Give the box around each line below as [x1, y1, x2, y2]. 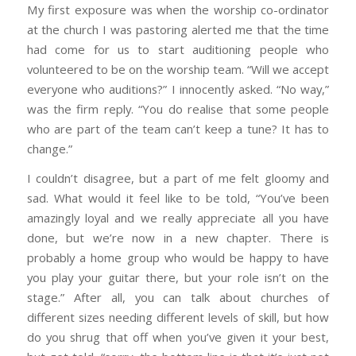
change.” [26, 140, 72, 157]
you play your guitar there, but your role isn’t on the [26, 269, 330, 286]
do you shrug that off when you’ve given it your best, [26, 329, 330, 346]
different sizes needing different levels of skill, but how [26, 309, 330, 326]
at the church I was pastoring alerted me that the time [26, 21, 330, 37]
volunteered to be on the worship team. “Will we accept [26, 60, 330, 77]
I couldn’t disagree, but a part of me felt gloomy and [26, 170, 330, 187]
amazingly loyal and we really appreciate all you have [26, 210, 330, 226]
